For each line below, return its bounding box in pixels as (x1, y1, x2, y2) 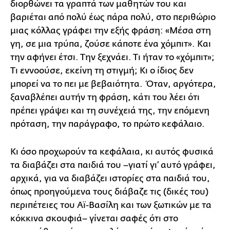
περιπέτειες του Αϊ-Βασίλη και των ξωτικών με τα (10, 200, 212, 210)
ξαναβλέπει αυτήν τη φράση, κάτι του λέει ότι (10, 92, 200, 102)
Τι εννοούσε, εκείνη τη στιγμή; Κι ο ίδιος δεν (10, 66, 194, 75)
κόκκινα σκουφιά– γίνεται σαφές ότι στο (10, 214, 178, 223)
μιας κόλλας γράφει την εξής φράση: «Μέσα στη (10, 26, 211, 35)
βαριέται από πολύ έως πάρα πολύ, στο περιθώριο (10, 12, 216, 22)
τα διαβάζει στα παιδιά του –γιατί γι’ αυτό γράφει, (10, 160, 216, 170)
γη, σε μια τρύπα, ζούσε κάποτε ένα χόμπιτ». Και (10, 39, 211, 49)
